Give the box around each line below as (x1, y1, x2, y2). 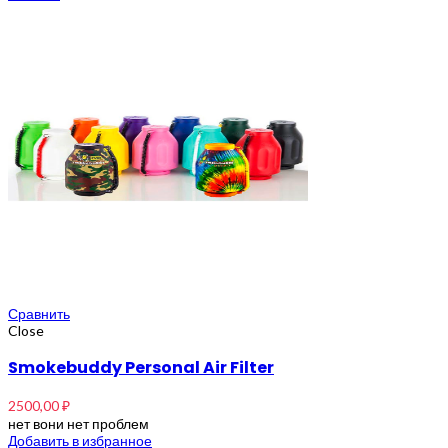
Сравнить (8, 304, 70, 322)
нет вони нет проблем (8, 414, 149, 432)
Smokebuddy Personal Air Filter (8, 355, 274, 379)
